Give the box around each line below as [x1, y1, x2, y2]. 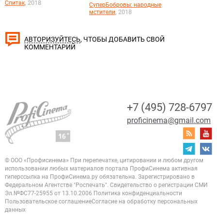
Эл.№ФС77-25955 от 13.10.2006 [5, 189, 92, 197]
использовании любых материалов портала [5, 165, 128, 172]
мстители [89, 8, 116, 15]
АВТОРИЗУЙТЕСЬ [24, 35, 80, 44]
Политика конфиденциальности [93, 189, 182, 197]
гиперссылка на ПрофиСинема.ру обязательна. [5, 173, 137, 180]
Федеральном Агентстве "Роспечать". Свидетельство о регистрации [5, 181, 193, 188]
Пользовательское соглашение [5, 198, 92, 205]
